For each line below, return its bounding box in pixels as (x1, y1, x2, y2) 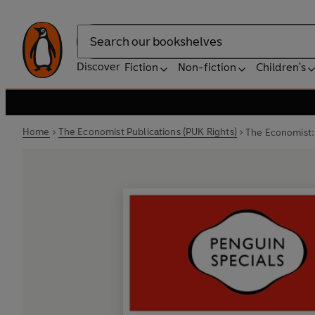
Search (77, 41, 112, 56)
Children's (256, 60, 306, 74)
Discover (77, 60, 120, 73)
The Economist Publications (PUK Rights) (58, 126, 237, 138)
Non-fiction (178, 60, 236, 74)
